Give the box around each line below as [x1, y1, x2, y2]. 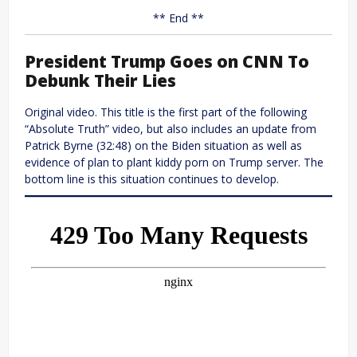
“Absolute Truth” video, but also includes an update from [25, 121, 316, 137]
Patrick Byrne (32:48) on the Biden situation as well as [25, 138, 302, 154]
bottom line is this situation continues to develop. [25, 171, 279, 187]
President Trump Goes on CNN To [25, 49, 309, 73]
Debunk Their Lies [25, 69, 176, 92]
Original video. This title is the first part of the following [25, 104, 307, 120]
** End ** [153, 10, 204, 25]
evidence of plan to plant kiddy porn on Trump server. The [25, 155, 324, 171]
